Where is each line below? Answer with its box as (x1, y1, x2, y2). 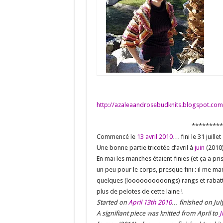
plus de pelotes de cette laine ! (96, 187, 183, 195)
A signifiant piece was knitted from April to (96, 209, 220, 217)
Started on (96, 198, 128, 206)
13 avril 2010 (136, 132, 173, 140)
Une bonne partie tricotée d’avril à (96, 143, 195, 151)
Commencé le (96, 132, 137, 140)
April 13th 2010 (128, 198, 172, 206)
